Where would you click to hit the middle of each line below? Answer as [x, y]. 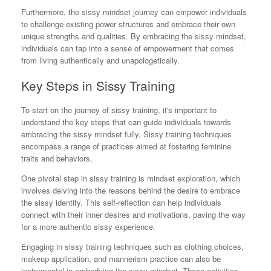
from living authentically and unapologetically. [100, 60]
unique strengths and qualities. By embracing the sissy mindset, [134, 36]
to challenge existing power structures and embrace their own [128, 24]
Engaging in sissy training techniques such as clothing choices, [132, 246]
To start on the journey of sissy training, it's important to [119, 109]
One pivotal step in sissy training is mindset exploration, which [131, 178]
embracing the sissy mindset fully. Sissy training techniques [126, 134]
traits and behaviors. [57, 158]
